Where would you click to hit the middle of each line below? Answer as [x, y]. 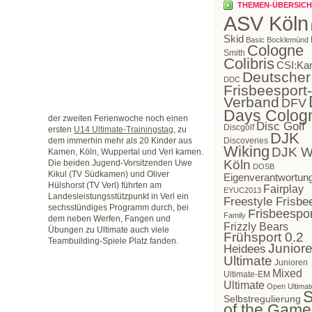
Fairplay [283, 189]
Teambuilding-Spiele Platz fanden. [113, 241]
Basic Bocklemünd [277, 40]
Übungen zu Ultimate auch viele [109, 230]
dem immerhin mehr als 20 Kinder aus [120, 141]
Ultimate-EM [247, 275]
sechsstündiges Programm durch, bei [118, 208]
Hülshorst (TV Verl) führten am [105, 185]
